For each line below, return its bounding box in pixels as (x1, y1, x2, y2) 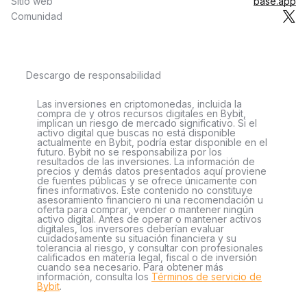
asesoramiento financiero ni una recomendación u (37, 194, 263, 206)
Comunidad (11, 10, 62, 22)
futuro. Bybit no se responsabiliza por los (37, 146, 222, 158)
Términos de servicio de (151, 271, 262, 282)
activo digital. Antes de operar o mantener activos (37, 213, 262, 225)
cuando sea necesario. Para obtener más (37, 261, 223, 273)
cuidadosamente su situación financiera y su (37, 232, 236, 244)
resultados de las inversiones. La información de (37, 156, 255, 167)
